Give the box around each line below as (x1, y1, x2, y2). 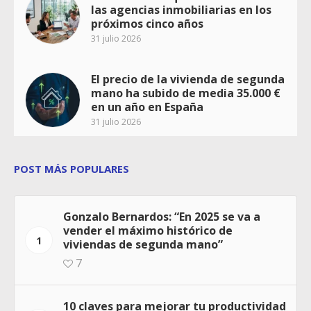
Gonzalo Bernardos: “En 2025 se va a (63, 208, 260, 224)
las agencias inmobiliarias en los (91, 1, 271, 17)
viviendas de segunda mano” (63, 236, 223, 252)
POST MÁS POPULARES (14, 161, 129, 176)
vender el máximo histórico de (63, 222, 233, 238)
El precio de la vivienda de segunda (91, 71, 285, 87)
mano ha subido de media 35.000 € (91, 85, 280, 101)
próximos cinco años (91, 15, 203, 31)
